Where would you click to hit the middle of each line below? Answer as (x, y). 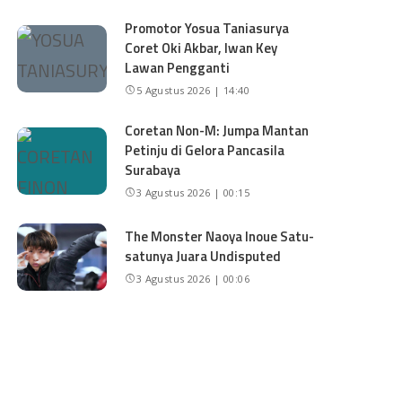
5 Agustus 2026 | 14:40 (193, 90)
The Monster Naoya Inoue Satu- (220, 236)
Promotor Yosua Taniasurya (207, 28)
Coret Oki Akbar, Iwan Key (201, 48)
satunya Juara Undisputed (203, 256)
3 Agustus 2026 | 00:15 (193, 192)
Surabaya (153, 170)
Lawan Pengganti (178, 68)
